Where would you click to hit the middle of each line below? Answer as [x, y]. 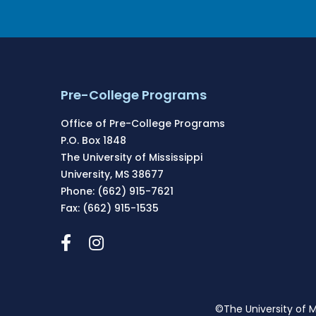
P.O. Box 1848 [94, 141]
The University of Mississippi [132, 158]
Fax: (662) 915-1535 [110, 208]
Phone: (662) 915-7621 [117, 192]
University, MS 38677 [113, 175]
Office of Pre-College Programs [143, 124]
